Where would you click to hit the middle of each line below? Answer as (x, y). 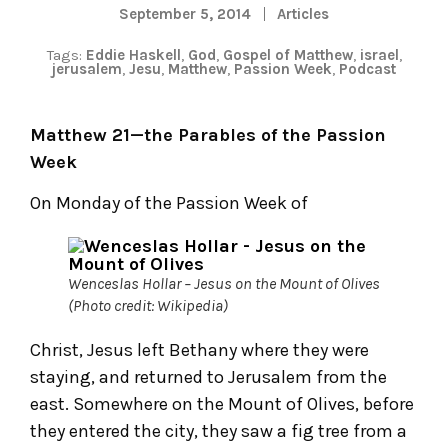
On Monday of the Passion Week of (169, 203)
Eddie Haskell (133, 54)
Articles (303, 13)
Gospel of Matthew (287, 54)
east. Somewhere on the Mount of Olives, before (222, 403)
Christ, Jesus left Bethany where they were (199, 349)
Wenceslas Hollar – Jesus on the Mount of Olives (224, 283)
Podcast (367, 68)
